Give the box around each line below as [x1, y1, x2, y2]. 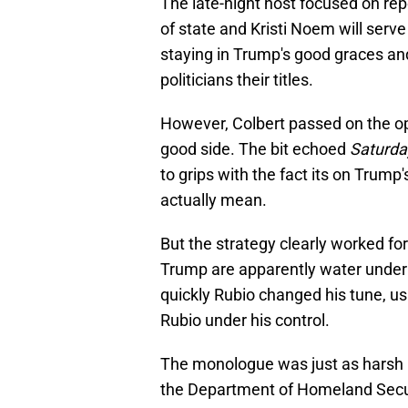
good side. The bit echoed [160, 139, 350, 159]
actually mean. [160, 190, 267, 210]
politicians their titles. [160, 70, 313, 90]
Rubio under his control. [160, 311, 330, 331]
